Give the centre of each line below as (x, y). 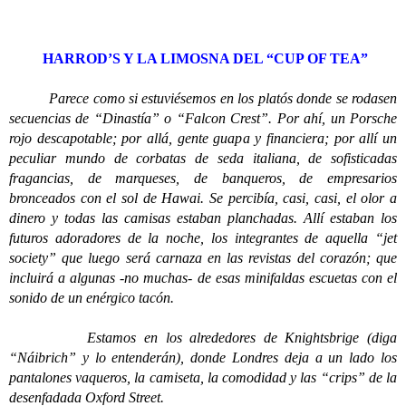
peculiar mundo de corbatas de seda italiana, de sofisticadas (203, 158)
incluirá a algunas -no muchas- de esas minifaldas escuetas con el (203, 278)
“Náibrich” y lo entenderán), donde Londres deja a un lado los (203, 358)
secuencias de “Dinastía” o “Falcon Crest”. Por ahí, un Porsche (203, 118)
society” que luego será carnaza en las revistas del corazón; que (203, 258)
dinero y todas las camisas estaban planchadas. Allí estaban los (203, 218)
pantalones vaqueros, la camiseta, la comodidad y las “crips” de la (203, 377)
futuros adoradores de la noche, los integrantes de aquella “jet (203, 238)
